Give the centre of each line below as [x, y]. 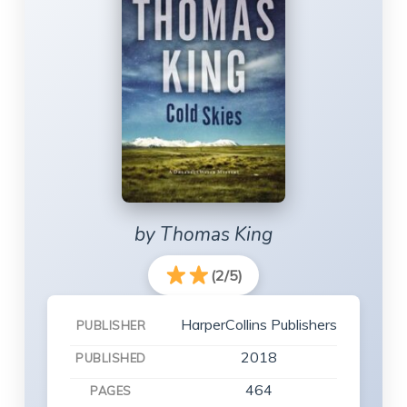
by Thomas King [203, 234]
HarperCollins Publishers [258, 324]
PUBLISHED [111, 358]
